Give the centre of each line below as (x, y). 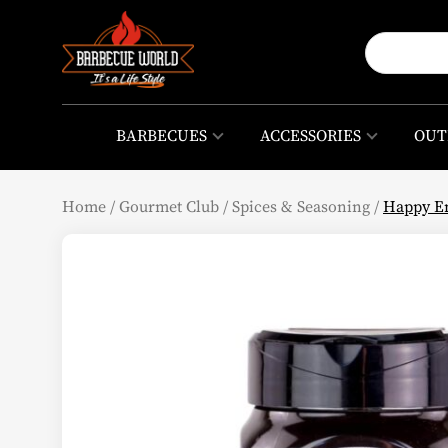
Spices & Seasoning (301, 206)
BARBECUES (161, 135)
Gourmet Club (169, 206)
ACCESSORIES (310, 135)
